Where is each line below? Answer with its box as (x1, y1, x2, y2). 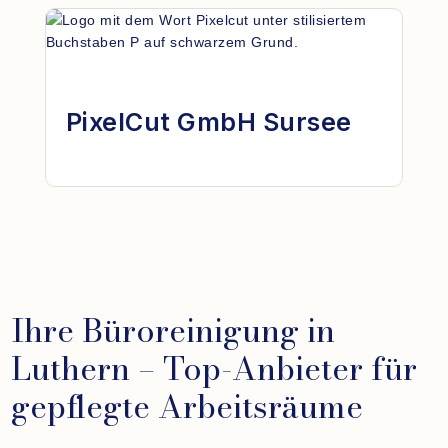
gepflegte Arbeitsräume (11, 382, 364, 432)
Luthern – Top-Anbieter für (11, 344, 418, 394)
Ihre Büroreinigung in (11, 306, 336, 356)
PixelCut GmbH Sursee (65, 107, 352, 138)
